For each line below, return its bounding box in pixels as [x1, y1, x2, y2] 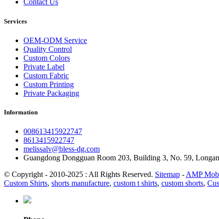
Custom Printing [23, 80, 74, 88]
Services [4, 17, 27, 25]
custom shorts [161, 179, 203, 188]
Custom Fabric [23, 71, 69, 80]
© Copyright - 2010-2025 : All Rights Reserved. [4, 170, 155, 179]
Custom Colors [23, 53, 70, 62]
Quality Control [23, 44, 72, 53]
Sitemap [155, 170, 180, 179]
